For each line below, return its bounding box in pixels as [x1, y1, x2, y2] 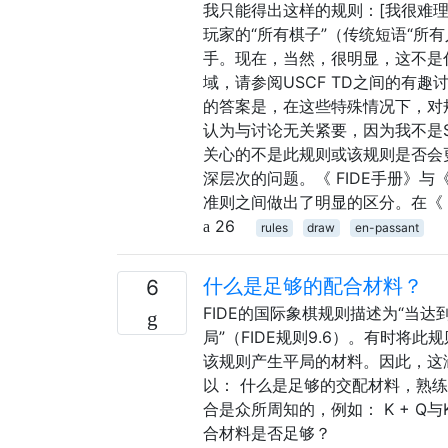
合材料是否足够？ [203, 422, 331, 443]
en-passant [354, 219, 419, 235]
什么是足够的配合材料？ [203, 273, 423, 298]
